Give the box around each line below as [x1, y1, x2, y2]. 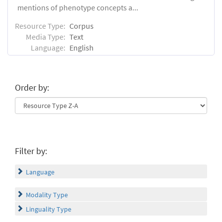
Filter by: [15, 145, 47, 157]
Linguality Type [26, 205, 71, 214]
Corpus [69, 21, 94, 31]
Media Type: [26, 32, 65, 42]
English [69, 43, 94, 53]
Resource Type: [15, 21, 65, 31]
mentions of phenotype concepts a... [17, 2, 138, 13]
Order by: [15, 82, 49, 94]
